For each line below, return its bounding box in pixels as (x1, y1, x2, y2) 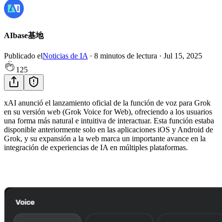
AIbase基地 (4, 31, 44, 40)
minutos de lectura (100, 52, 157, 60)
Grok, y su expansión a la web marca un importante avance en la (4, 134, 206, 143)
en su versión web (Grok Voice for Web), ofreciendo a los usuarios (4, 108, 212, 116)
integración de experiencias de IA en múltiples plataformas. (4, 143, 188, 152)
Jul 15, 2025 (164, 52, 202, 60)
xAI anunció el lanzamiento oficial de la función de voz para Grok (4, 99, 211, 108)
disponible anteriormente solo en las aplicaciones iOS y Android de (4, 125, 213, 134)
